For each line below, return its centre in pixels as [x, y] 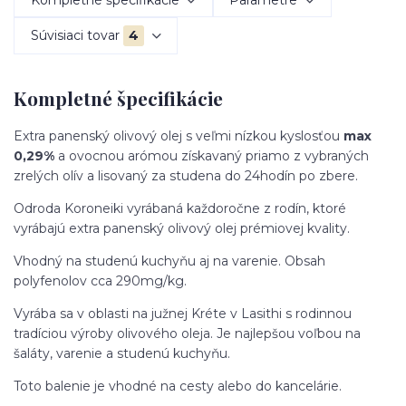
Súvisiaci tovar [75, 35]
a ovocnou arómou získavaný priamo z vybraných [212, 155]
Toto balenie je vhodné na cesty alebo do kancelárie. [178, 386]
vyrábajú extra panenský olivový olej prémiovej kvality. [182, 228]
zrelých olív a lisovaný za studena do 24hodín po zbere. [186, 175]
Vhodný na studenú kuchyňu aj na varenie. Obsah [169, 261]
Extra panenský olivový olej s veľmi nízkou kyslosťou [179, 135]
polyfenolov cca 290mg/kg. [100, 280]
